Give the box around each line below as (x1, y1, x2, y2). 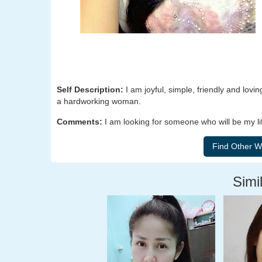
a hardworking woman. (57, 96, 141, 106)
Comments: (57, 117, 105, 126)
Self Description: (57, 85, 126, 94)
